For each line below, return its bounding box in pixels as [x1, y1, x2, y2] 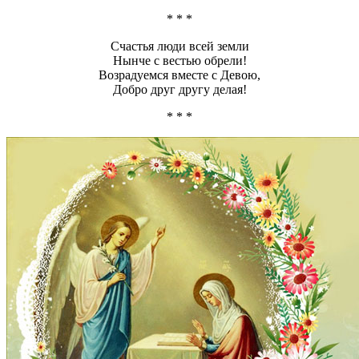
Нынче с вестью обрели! [112, 54, 247, 68]
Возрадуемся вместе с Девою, [99, 68, 260, 83]
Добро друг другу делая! [112, 83, 247, 97]
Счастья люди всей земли [110, 39, 249, 54]
